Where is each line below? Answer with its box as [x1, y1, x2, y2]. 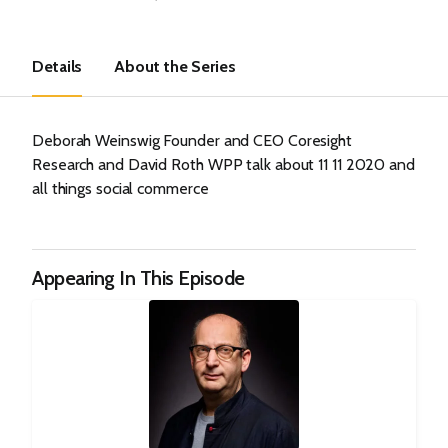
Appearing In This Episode [32, 266, 245, 290]
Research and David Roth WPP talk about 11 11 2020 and [32, 155, 415, 174]
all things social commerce [32, 179, 209, 198]
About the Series [114, 57, 236, 76]
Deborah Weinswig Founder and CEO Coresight [32, 131, 352, 150]
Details [32, 57, 83, 76]
